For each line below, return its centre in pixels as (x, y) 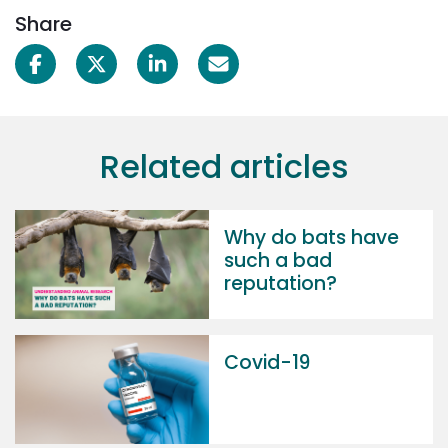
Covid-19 (267, 363)
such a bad (278, 261)
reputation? (280, 284)
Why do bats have (311, 238)
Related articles (224, 167)
